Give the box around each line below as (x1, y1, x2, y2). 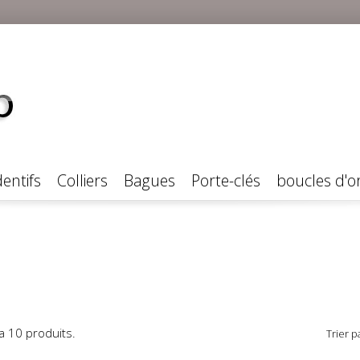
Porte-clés (191, 169, 260, 191)
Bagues (124, 169, 175, 191)
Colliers (57, 169, 108, 191)
